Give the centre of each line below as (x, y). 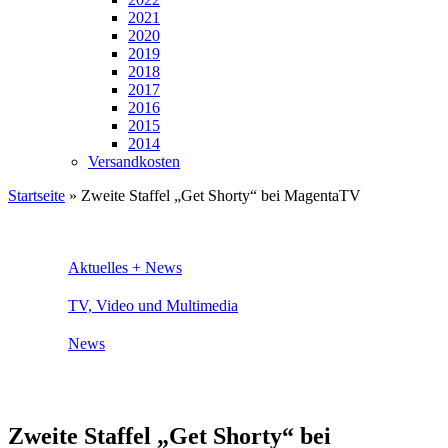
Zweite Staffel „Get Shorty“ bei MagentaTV (221, 195)
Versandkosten (134, 161)
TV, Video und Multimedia (153, 305)
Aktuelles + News (125, 267)
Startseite (36, 195)
